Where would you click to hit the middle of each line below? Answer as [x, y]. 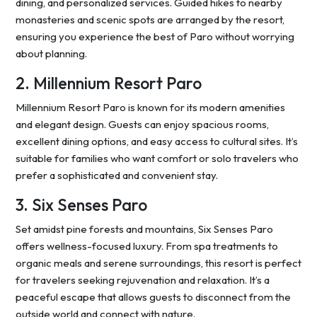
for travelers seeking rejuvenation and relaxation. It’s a [143, 280]
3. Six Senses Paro [81, 205]
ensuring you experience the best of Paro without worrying [155, 37]
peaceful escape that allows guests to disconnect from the [153, 297]
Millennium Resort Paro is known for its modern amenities [150, 108]
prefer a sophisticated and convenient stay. [117, 175]
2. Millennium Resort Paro [109, 83]
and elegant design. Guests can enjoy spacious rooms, [142, 125]
